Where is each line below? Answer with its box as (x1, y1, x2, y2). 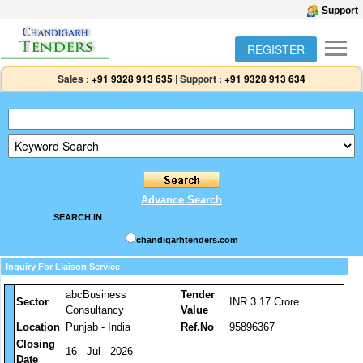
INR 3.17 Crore (229, 296, 299, 308)
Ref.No (181, 321, 214, 333)
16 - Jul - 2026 (66, 345, 133, 357)
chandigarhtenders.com (135, 235, 238, 245)
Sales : (58, 71, 89, 86)
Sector (16, 296, 49, 308)
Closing (16, 338, 55, 350)
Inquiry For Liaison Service (6, 262, 120, 271)
